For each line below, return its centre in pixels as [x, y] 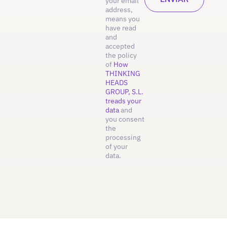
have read [121, 28]
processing [123, 138]
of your [117, 147]
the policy [121, 55]
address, [119, 10]
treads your [124, 101]
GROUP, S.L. [125, 92]
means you [123, 19]
